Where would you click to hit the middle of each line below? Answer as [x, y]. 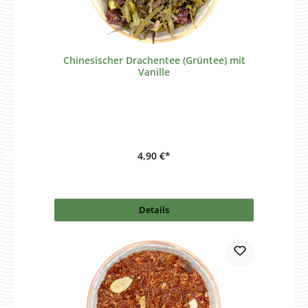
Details [154, 210]
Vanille [154, 72]
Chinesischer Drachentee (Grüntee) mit [154, 60]
